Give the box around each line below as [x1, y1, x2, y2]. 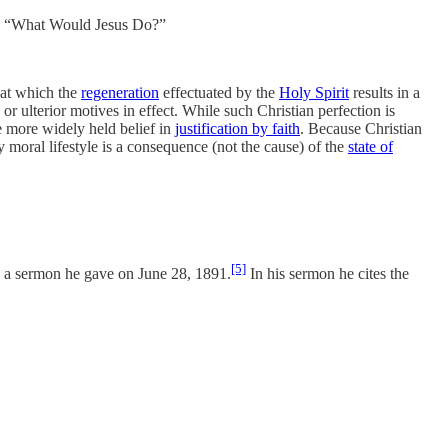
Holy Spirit [279, 84, 349, 102]
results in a [349, 84, 420, 102]
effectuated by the [159, 84, 279, 102]
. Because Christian [300, 120, 422, 138]
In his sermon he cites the [246, 264, 409, 282]
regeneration [81, 84, 159, 102]
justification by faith [175, 120, 300, 138]
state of [348, 138, 393, 156]
